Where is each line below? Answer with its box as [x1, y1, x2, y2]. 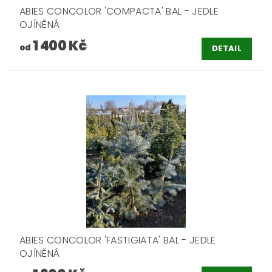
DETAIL [212, 42, 242, 55]
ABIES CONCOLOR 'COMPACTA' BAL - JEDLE [19, 4, 219, 18]
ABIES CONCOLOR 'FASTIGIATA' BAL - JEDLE [19, 233, 216, 247]
